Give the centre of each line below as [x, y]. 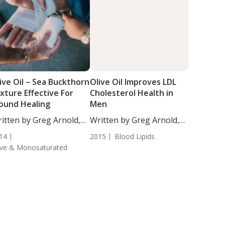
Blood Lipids [134, 136]
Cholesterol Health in [131, 93]
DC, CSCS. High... [120, 131]
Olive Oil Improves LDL [133, 82]
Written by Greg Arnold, [134, 120]
